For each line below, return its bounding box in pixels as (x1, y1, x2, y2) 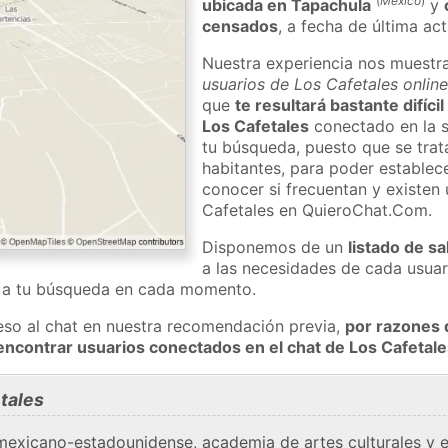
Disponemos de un (202, 236, 349, 257)
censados (202, 15, 279, 36)
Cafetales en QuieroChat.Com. (202, 199, 433, 220)
